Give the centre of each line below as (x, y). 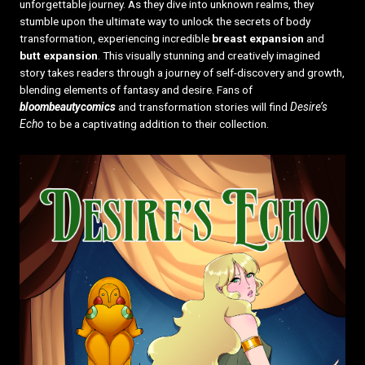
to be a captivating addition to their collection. (156, 124)
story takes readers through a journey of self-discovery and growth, (182, 73)
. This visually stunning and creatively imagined (209, 56)
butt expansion (58, 56)
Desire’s (308, 107)
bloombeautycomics (67, 107)
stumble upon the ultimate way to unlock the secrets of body (165, 22)
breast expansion (257, 39)
